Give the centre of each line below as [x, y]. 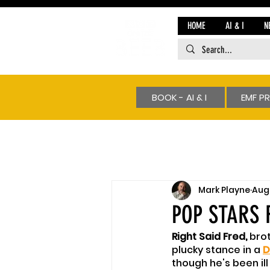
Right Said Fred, [211, 236]
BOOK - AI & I [179, 97]
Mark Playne [224, 190]
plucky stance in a [217, 250]
